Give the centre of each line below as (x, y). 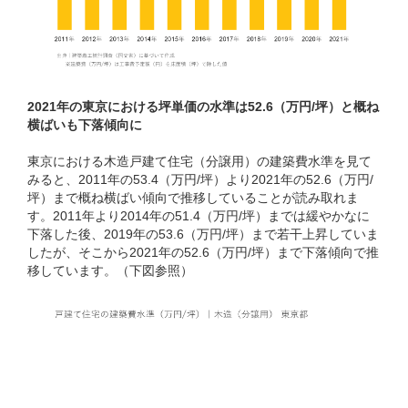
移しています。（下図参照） (110, 270)
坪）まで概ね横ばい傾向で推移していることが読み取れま (193, 197)
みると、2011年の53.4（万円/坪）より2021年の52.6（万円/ (200, 179)
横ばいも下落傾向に (85, 124)
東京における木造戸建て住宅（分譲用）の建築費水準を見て (199, 161)
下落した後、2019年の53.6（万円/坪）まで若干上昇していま (203, 234)
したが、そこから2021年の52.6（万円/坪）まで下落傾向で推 (203, 252)
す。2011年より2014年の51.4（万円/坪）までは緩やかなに (199, 215)
